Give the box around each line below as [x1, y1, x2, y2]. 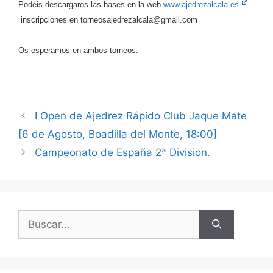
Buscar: [18, 211, 54, 223]
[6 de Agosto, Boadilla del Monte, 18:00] [18, 128, 217, 140]
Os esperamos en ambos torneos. [18, 46, 138, 55]
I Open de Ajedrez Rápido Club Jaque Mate [35, 110, 247, 122]
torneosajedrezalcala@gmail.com [80, 15, 200, 24]
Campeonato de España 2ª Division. [35, 146, 211, 158]
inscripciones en [18, 15, 80, 24]
